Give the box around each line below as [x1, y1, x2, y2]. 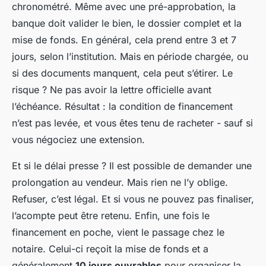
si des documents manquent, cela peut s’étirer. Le [12, 67, 233, 80]
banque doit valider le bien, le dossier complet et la [12, 17, 242, 30]
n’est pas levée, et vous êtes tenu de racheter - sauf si [12, 117, 253, 129]
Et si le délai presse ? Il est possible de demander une [12, 160, 252, 172]
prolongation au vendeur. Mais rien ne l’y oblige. [12, 176, 228, 189]
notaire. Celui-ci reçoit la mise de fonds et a [12, 243, 208, 255]
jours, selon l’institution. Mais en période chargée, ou [12, 50, 248, 63]
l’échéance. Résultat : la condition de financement [12, 100, 233, 113]
